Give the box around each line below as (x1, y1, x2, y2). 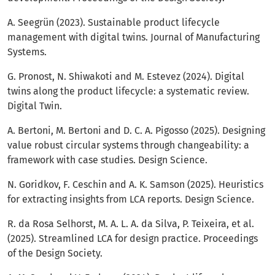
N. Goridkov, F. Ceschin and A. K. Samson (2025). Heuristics (7, 179, 263, 191)
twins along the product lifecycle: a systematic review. (7, 85, 249, 98)
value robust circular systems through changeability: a (7, 139, 249, 152)
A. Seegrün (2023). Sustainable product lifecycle (7, 17, 220, 29)
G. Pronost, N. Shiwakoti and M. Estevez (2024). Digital (7, 71, 244, 83)
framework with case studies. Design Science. (7, 154, 207, 166)
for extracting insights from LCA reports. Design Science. (7, 193, 254, 206)
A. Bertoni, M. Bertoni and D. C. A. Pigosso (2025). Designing (7, 125, 265, 137)
